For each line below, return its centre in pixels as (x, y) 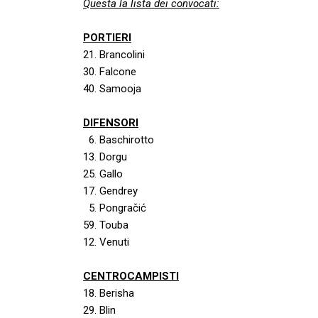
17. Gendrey (113, 191)
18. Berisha (109, 293)
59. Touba (106, 225)
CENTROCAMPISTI (131, 276)
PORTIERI (107, 38)
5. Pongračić (115, 208)
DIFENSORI (111, 123)
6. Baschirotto (119, 140)
